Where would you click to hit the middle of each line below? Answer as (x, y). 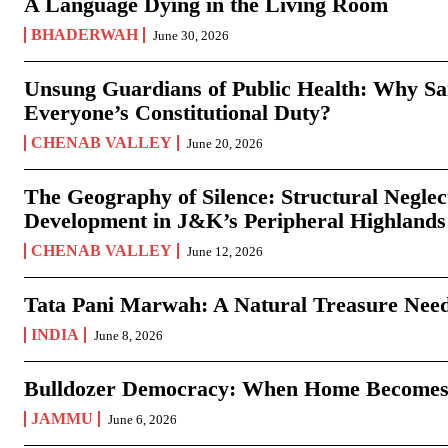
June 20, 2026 (225, 144)
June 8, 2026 (128, 336)
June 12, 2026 (225, 252)
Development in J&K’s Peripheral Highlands (235, 221)
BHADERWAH (84, 35)
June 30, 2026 (191, 36)
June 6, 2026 (142, 420)
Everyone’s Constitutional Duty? (177, 113)
